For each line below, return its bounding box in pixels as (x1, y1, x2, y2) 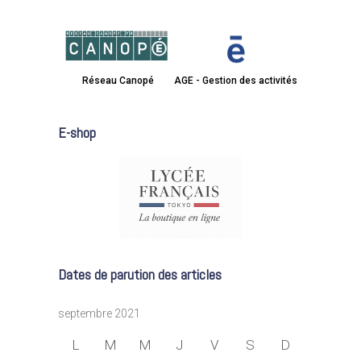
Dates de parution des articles (58, 264, 222, 284)
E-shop (58, 123, 96, 143)
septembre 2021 (58, 306, 140, 320)
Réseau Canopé (81, 75, 154, 87)
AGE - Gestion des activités (174, 75, 297, 87)
